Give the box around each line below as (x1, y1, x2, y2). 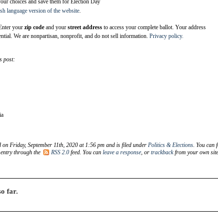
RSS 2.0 (51, 148, 69, 156)
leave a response (103, 148, 141, 156)
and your (46, 23, 68, 31)
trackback (151, 148, 173, 156)
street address (68, 23, 102, 31)
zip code (24, 23, 46, 31)
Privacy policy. (148, 32, 183, 39)
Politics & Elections (148, 141, 193, 148)
